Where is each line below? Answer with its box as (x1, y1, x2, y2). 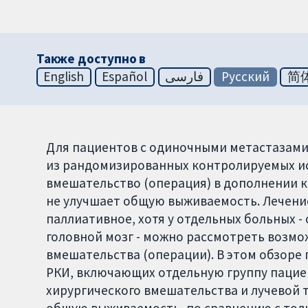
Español (102, 68, 148, 85)
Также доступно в (36, 50, 146, 67)
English (43, 68, 85, 85)
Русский (221, 68, 269, 85)
